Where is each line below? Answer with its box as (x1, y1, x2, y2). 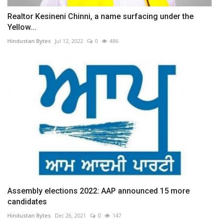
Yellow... (7, 22, 36, 32)
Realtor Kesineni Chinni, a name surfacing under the (7, 12, 194, 22)
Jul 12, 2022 (55, 37, 83, 45)
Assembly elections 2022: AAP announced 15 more (7, 186, 190, 196)
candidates (7, 197, 47, 206)
